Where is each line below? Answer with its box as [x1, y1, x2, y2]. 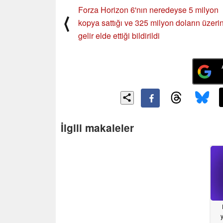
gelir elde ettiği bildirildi [78, 30, 160, 42]
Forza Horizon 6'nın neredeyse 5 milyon [78, 4, 219, 16]
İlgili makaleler [61, 120, 134, 135]
